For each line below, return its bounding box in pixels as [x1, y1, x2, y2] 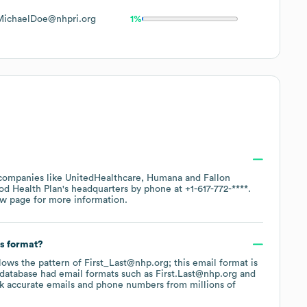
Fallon [204, 173, 230, 183]
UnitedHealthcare [65, 173, 141, 183]
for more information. [31, 195, 127, 205]
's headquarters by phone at [62, 184, 185, 194]
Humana [147, 173, 182, 183]
